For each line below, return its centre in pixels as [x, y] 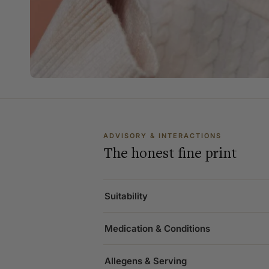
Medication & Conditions [157, 229]
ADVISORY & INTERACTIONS [162, 136]
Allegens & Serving [146, 261]
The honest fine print [170, 154]
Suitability [126, 196]
